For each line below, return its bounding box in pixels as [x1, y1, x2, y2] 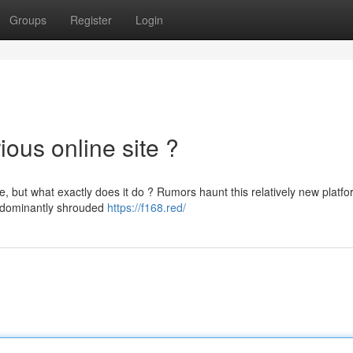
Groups [9, 12, 46, 28]
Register [70, 12, 112, 28]
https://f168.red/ [107, 199, 186, 215]
